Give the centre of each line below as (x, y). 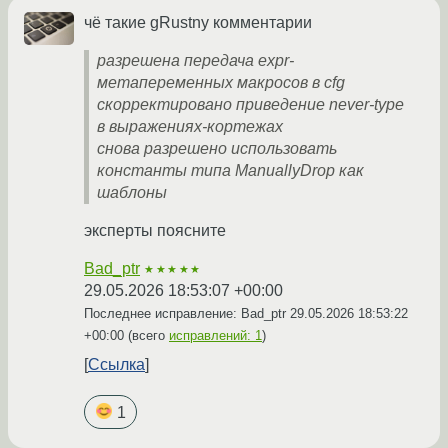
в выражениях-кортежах (190, 127)
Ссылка (116, 365)
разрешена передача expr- (195, 61)
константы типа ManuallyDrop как (230, 171)
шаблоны (132, 193)
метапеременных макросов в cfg (221, 83)
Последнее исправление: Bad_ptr (187, 314)
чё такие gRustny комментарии (198, 23)
